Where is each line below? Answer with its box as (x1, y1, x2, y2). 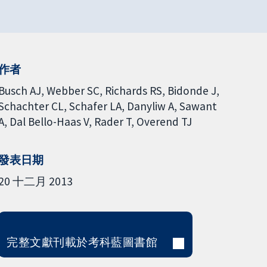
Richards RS (104, 83, 162, 98)
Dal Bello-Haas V (9, 114, 89, 129)
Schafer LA (69, 98, 122, 113)
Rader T (94, 114, 131, 129)
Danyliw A (126, 98, 174, 113)
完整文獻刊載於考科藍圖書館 (7, 234, 158, 249)
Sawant (179, 98, 217, 113)
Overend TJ (136, 114, 192, 129)
